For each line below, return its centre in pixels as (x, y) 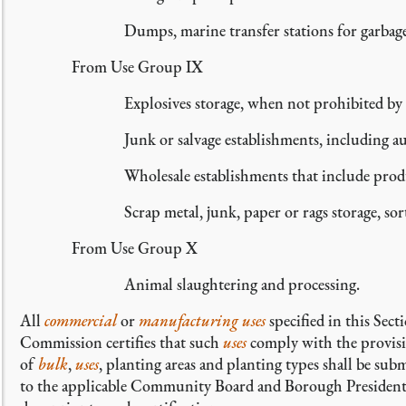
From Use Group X (135, 248)
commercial (81, 320)
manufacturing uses (202, 320)
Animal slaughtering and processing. (242, 284)
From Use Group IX (138, 67)
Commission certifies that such (121, 342)
